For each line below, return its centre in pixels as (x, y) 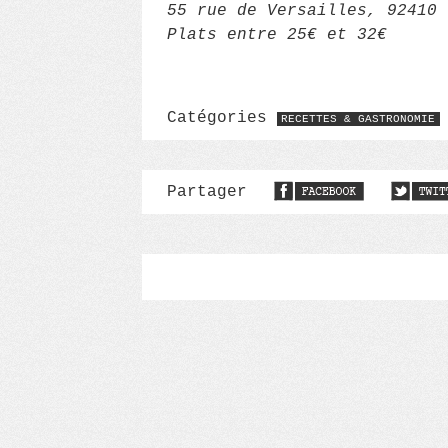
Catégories (222, 118)
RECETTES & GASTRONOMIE (358, 119)
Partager (212, 192)
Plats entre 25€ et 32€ (277, 35)
